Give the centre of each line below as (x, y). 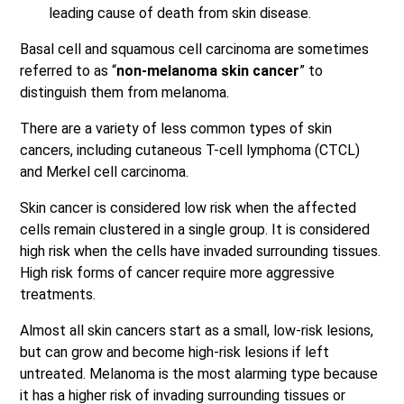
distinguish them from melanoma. (124, 92)
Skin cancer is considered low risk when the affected (188, 208)
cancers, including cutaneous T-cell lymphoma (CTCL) (190, 150)
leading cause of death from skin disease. (180, 13)
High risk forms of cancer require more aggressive (177, 273)
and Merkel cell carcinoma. (104, 172)
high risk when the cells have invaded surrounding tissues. (200, 251)
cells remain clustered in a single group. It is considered (195, 230)
